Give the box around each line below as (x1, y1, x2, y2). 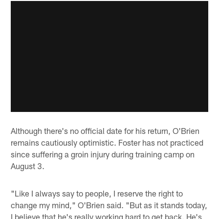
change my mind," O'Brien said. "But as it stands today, (11, 200, 208, 210)
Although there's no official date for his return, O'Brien (11, 126, 200, 136)
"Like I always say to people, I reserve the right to (11, 188, 183, 198)
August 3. (11, 161, 45, 171)
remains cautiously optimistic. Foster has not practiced (11, 137, 204, 148)
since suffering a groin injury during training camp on (11, 149, 195, 159)
